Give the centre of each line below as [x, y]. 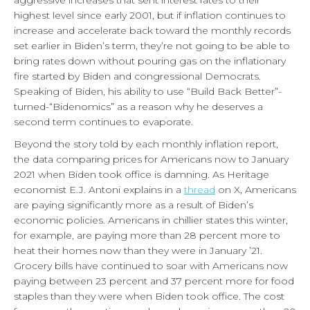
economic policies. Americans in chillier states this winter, [151, 220]
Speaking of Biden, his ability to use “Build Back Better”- [148, 91]
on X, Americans [256, 189]
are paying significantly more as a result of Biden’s [134, 204]
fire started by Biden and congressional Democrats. [137, 76]
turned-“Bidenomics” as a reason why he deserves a [138, 106]
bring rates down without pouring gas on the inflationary [150, 61]
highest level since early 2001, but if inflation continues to [150, 15]
